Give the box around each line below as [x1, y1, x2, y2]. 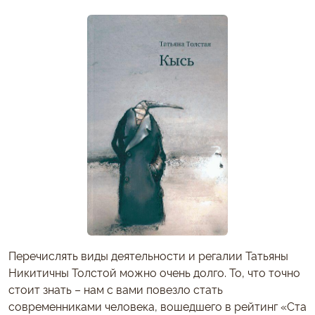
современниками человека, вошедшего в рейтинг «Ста [8, 297, 307, 314]
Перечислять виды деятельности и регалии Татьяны [8, 247, 288, 263]
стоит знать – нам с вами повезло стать [8, 281, 223, 297]
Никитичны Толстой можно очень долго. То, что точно [8, 264, 300, 280]
